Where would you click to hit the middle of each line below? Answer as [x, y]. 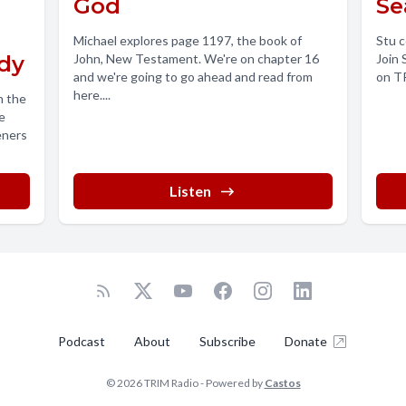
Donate [305, 342]
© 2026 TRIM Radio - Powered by [185, 383]
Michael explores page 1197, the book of [188, 41]
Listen [190, 191]
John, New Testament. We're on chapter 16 [197, 59]
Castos [282, 383]
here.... [92, 95]
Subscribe [227, 342]
